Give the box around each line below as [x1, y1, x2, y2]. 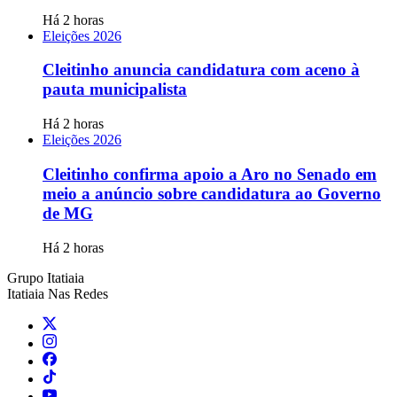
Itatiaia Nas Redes [7, 285, 108, 301]
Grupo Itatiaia [7, 269, 84, 285]
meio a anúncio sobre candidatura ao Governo [43, 183, 381, 203]
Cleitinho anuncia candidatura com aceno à [43, 60, 360, 80]
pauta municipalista [43, 80, 187, 99]
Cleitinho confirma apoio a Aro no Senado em [43, 164, 377, 183]
